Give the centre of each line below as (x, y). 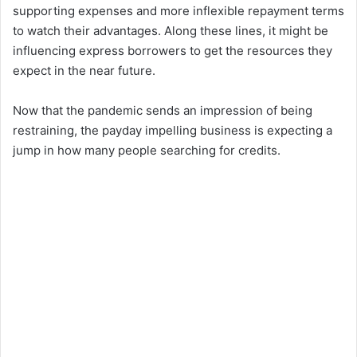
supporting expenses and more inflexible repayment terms (178, 11)
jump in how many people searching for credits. (147, 151)
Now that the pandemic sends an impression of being (163, 111)
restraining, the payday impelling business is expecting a (173, 131)
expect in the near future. (84, 71)
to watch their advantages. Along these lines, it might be (171, 31)
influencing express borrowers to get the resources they (173, 51)
